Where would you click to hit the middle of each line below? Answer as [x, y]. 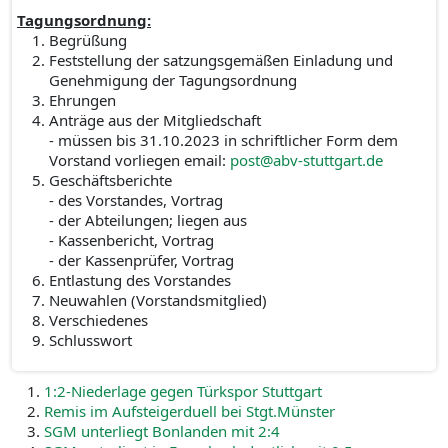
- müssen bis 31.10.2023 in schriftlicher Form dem [223, 140]
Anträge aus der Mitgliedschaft [155, 120]
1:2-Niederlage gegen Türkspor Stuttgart [183, 391]
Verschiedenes [98, 320]
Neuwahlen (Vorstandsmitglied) [158, 300]
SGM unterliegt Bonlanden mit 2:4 [162, 431]
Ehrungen [82, 100]
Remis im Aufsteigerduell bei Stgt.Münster [189, 411]
